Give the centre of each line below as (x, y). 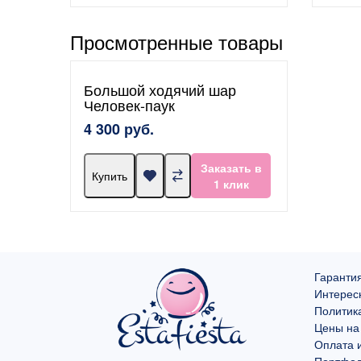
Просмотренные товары (176, 42)
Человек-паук (129, 105)
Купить (110, 176)
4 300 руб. (119, 129)
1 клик (231, 184)
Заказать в (231, 168)
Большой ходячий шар (160, 90)
